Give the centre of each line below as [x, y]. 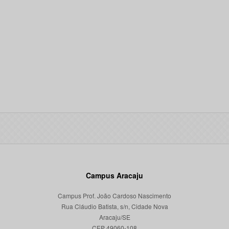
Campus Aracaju [114, 175]
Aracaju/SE [114, 217]
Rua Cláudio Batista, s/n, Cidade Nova [114, 206]
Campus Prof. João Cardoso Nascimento [114, 196]
